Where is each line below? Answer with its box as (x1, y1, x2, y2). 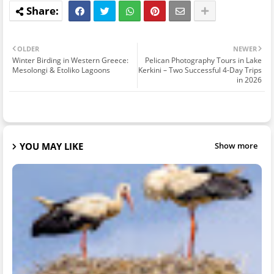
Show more (215, 140, 257, 152)
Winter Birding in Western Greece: (12, 54, 128, 65)
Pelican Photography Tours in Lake (145, 54, 262, 65)
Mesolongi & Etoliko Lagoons (12, 64, 110, 75)
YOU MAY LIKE (20, 139, 83, 152)
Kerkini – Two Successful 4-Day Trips (138, 64, 262, 75)
